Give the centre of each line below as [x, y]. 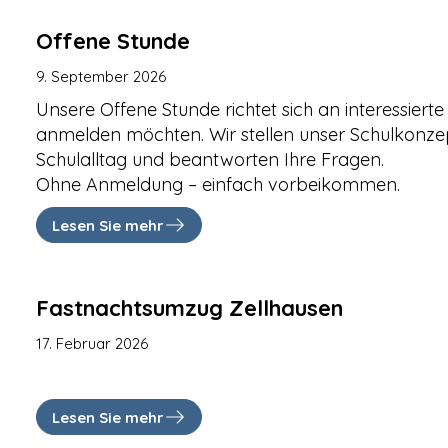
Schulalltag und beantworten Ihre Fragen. [210, 159]
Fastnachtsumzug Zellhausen [190, 308]
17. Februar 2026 [92, 343]
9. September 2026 [101, 76]
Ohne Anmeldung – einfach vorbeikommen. [218, 184]
